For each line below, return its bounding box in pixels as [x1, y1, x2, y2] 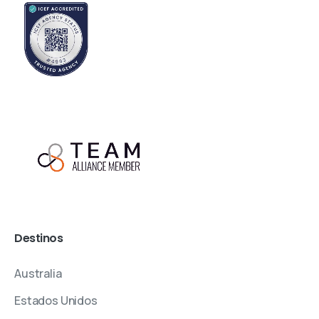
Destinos [14, 230, 63, 246]
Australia [14, 266, 62, 281]
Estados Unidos [14, 293, 98, 308]
